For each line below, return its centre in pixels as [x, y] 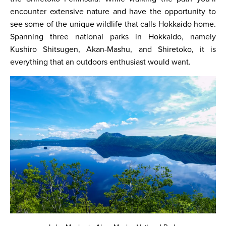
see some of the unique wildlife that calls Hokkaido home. [113, 24]
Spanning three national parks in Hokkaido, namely [113, 37]
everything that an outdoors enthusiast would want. [100, 62]
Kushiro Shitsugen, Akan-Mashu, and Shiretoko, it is [113, 49]
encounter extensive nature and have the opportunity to [113, 12]
